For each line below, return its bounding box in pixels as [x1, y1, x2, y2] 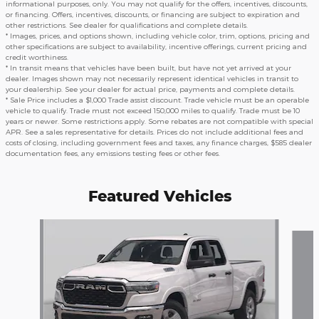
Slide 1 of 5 [5, 220, 56, 233]
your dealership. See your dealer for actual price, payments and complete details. [6, 85, 295, 94]
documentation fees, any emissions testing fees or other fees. [6, 149, 220, 158]
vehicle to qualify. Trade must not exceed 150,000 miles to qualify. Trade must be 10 [6, 106, 300, 115]
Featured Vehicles [88, 187, 231, 206]
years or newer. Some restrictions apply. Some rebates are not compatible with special [6, 117, 313, 126]
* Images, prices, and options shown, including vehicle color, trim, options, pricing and [6, 31, 310, 41]
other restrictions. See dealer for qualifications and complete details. [6, 21, 248, 30]
